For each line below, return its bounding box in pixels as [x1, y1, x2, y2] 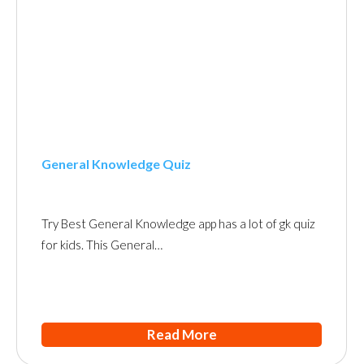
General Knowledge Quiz [41, 155, 191, 171]
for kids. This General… [41, 236, 162, 252]
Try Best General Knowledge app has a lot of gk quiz [41, 215, 315, 231]
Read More [146, 325, 217, 343]
